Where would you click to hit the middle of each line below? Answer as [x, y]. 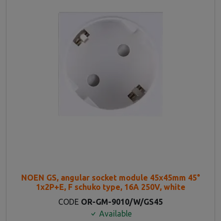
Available [114, 213]
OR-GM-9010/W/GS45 [122, 202]
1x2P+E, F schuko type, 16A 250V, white [110, 187]
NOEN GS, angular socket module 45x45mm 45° [110, 177]
